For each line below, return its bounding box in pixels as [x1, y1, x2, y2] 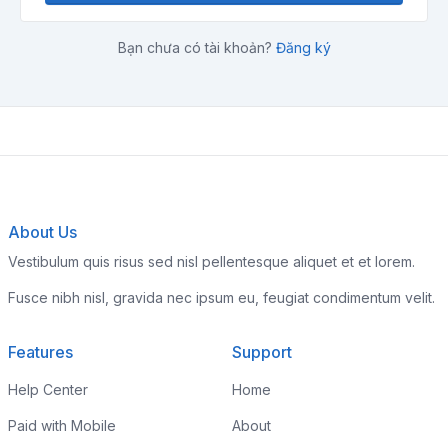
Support [232, 342, 292, 362]
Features [8, 342, 73, 362]
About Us [8, 222, 77, 242]
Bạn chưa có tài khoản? [117, 39, 276, 56]
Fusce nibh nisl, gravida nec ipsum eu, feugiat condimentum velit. [8, 289, 435, 306]
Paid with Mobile [8, 417, 116, 434]
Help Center [8, 381, 88, 398]
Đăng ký [275, 39, 331, 56]
